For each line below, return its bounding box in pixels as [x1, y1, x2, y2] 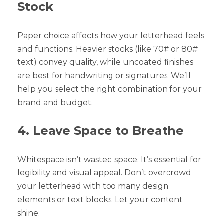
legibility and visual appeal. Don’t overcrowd [17, 167, 191, 177]
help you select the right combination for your [17, 84, 202, 94]
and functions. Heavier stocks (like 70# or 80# [17, 44, 198, 54]
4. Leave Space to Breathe [17, 123, 184, 138]
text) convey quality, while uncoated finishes [17, 57, 193, 67]
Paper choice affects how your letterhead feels [17, 30, 204, 40]
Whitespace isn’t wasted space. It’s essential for [17, 154, 201, 164]
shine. [17, 208, 40, 218]
